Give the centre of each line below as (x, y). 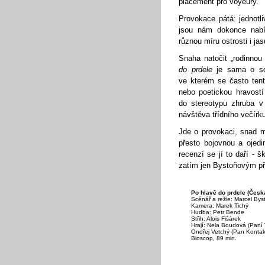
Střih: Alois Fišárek (216, 218)
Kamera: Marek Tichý (219, 205)
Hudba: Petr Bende (217, 212)
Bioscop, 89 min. (214, 238)
